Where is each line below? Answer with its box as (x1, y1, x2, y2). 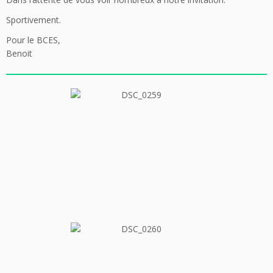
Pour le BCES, (6, 34, 60, 46)
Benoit (6, 48, 32, 59)
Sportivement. (6, 14, 61, 26)
